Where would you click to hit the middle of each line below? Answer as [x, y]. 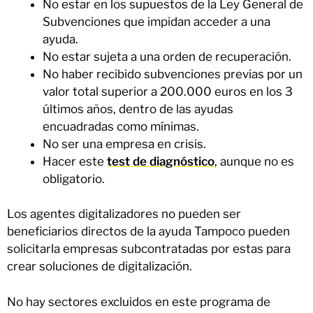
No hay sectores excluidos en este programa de [139, 301]
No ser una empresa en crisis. [124, 144]
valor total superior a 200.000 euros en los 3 [168, 91]
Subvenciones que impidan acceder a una [156, 21]
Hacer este [75, 161]
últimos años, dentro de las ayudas [138, 109]
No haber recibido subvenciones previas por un [173, 74]
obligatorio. [74, 179]
